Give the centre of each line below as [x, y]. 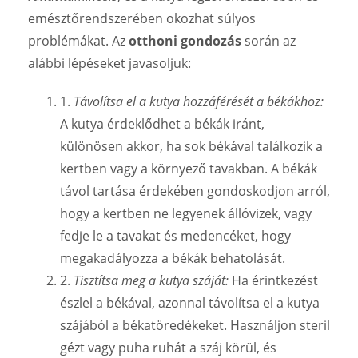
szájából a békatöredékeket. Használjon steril [195, 325]
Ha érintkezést [273, 280]
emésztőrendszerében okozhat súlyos [142, 18]
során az [268, 40]
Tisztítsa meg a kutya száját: [151, 280]
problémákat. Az [78, 40]
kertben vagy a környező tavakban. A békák [189, 168]
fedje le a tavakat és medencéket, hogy [175, 235]
